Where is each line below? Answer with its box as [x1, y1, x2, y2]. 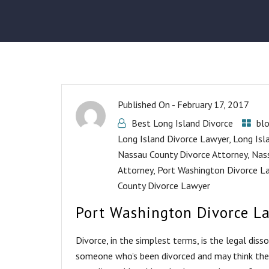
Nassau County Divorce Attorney [118, 148, 247, 160]
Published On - [118, 98, 177, 110]
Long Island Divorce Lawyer [118, 133, 229, 145]
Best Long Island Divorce [131, 117, 233, 129]
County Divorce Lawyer [118, 180, 210, 192]
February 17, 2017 [177, 98, 249, 110]
